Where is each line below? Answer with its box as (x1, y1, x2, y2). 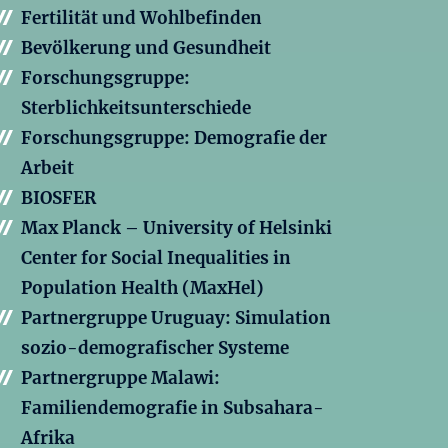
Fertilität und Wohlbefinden (21, 7, 262, 30)
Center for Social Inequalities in (21, 247, 291, 270)
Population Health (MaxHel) (21, 277, 264, 300)
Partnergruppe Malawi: (21, 367, 220, 390)
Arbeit (21, 157, 74, 180)
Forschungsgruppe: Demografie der (21, 127, 327, 150)
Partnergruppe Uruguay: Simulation (21, 307, 331, 330)
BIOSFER (21, 187, 96, 210)
